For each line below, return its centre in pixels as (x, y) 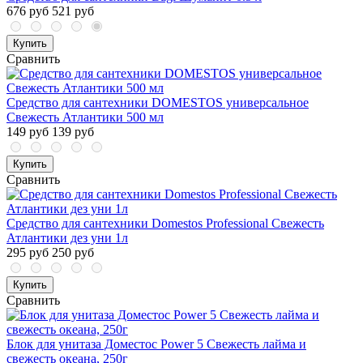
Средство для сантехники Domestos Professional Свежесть (165, 224)
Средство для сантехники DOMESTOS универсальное (158, 103)
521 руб (73, 11)
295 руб (28, 253)
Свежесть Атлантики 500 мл (85, 117)
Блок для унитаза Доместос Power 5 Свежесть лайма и (156, 344)
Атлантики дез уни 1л (67, 238)
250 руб (73, 253)
